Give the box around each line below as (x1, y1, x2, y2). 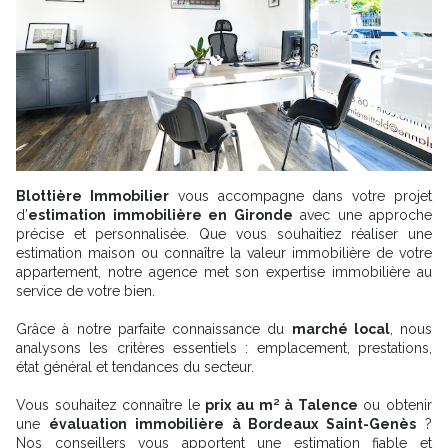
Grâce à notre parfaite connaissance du (16, 321, 292, 338)
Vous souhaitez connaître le (16, 397, 206, 414)
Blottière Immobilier (16, 188, 169, 205)
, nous (389, 321, 432, 338)
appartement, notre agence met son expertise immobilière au (16, 264, 432, 281)
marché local (291, 321, 390, 338)
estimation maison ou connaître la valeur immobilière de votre (16, 245, 432, 262)
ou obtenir (357, 397, 433, 414)
